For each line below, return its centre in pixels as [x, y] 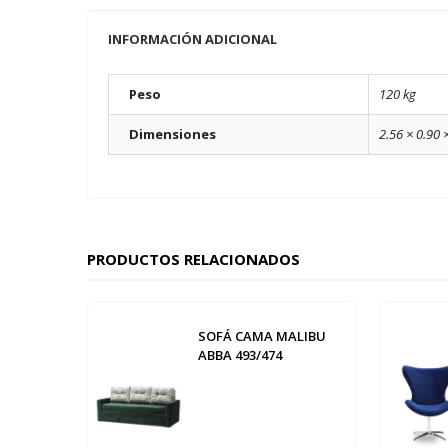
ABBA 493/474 [240, 355]
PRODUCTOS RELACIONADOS [193, 259]
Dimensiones [172, 134]
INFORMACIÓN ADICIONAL [192, 39]
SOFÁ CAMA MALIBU [262, 336]
